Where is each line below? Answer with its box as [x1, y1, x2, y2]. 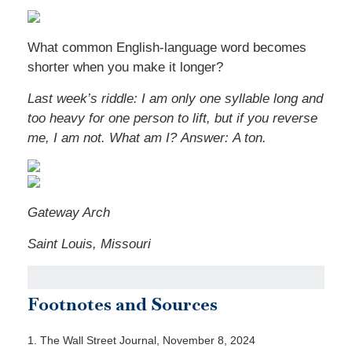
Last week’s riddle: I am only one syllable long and [27, 91, 323, 106]
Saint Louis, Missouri [27, 236, 151, 251]
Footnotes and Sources [27, 293, 218, 315]
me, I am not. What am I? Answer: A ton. [27, 130, 266, 145]
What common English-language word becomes [27, 40, 306, 55]
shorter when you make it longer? [27, 60, 223, 75]
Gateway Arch [27, 205, 110, 220]
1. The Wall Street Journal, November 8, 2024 [27, 334, 255, 346]
